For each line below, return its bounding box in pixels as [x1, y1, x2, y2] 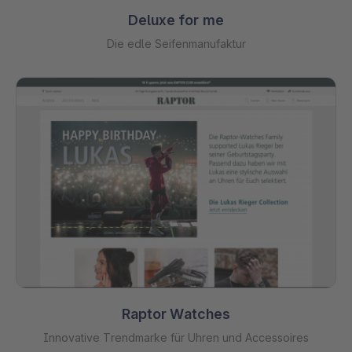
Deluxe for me [128, 11, 224, 28]
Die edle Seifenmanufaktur [106, 36, 246, 50]
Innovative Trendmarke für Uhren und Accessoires [43, 331, 309, 345]
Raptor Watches [122, 306, 230, 323]
